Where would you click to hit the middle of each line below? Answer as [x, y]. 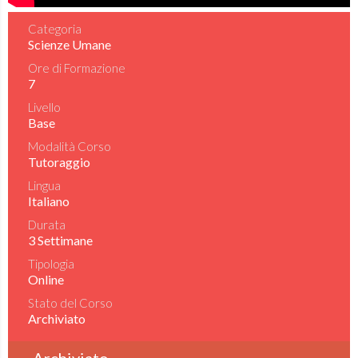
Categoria [55, 29]
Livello [44, 107]
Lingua [44, 185]
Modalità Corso [70, 146]
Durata [47, 225]
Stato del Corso [70, 303]
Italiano [49, 201]
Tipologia [51, 264]
